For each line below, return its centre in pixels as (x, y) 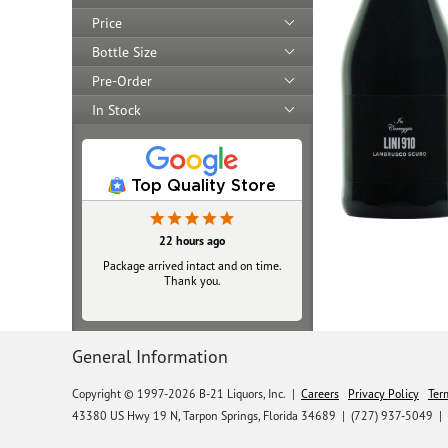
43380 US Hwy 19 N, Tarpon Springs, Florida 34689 (204, 415)
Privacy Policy (383, 393)
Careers (320, 393)
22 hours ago (192, 240)
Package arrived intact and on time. (192, 265)
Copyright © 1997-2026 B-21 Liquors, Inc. (179, 393)
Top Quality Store (203, 184)
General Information (150, 356)
